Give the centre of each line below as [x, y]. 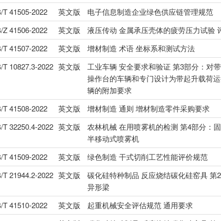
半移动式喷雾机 [113, 139]
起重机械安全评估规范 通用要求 [140, 205]
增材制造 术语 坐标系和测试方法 [141, 48]
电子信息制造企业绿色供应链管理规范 [150, 12]
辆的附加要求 [109, 90]
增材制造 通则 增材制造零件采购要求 [148, 109]
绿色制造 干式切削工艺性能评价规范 [147, 157]
